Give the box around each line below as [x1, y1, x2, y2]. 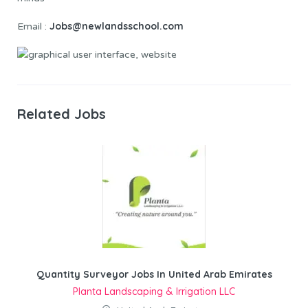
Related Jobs [17, 104, 106, 122]
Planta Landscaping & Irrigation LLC [73, 285, 235, 298]
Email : [17, 21, 49, 33]
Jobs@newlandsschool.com [49, 20, 184, 33]
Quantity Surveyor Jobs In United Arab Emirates [36, 268, 272, 281]
